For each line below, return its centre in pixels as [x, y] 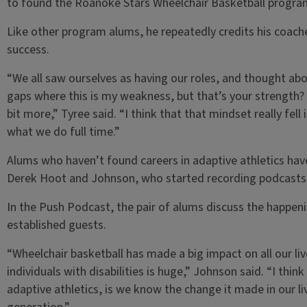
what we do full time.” [63, 132]
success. [28, 50]
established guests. [56, 225]
